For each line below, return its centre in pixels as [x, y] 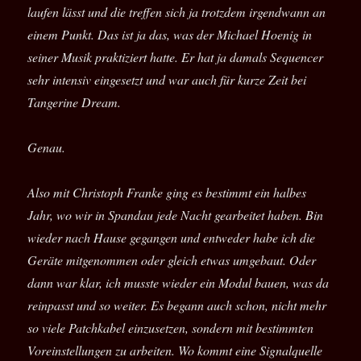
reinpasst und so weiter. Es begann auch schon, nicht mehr [177, 305]
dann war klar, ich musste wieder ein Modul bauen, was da [178, 283]
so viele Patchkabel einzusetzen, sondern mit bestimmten [171, 328]
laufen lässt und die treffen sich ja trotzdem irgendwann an [177, 12]
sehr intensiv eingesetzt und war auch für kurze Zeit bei [167, 80]
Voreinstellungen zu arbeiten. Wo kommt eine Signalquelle [175, 351]
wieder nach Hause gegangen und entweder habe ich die [172, 238]
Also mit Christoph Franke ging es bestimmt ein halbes [167, 193]
